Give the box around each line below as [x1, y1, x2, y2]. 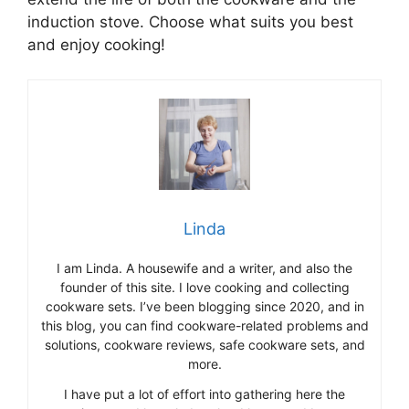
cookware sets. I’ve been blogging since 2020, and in [45, 299, 364, 315]
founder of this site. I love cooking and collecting [59, 279, 350, 296]
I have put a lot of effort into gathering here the [64, 386, 345, 403]
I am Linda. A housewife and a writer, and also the [57, 260, 352, 277]
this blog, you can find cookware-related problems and [40, 318, 369, 334]
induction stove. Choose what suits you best [27, 12, 353, 31]
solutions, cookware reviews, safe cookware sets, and [44, 337, 365, 353]
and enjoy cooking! [27, 35, 165, 54]
